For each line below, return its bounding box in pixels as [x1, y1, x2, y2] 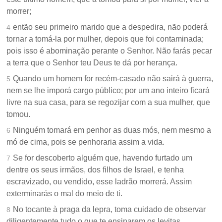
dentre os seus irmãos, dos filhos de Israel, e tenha [6, 166, 184, 174]
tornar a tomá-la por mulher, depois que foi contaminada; [6, 35, 204, 44]
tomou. [6, 110, 31, 119]
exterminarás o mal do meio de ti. [6, 189, 123, 198]
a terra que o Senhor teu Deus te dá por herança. [6, 58, 178, 67]
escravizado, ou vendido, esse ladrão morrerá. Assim [6, 177, 192, 186]
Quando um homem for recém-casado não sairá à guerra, [13, 74, 214, 83]
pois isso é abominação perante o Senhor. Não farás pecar [6, 47, 213, 55]
